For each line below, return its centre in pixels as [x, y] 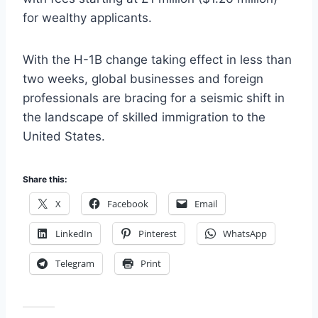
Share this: [45, 180]
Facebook [128, 204]
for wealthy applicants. [87, 18]
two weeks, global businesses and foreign [143, 79]
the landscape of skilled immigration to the [144, 117]
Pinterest [158, 234]
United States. [64, 137]
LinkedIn [74, 234]
